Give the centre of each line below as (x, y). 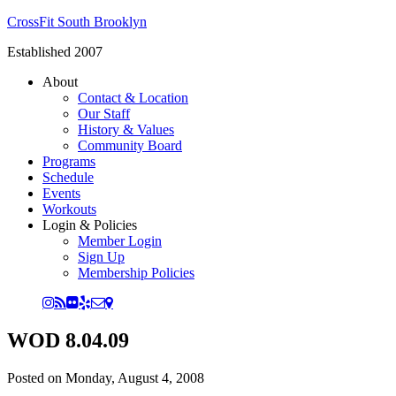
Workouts (69, 209)
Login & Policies (90, 225)
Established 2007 (55, 52)
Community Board (130, 145)
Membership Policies (136, 273)
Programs (69, 161)
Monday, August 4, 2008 (135, 377)
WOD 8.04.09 (68, 340)
